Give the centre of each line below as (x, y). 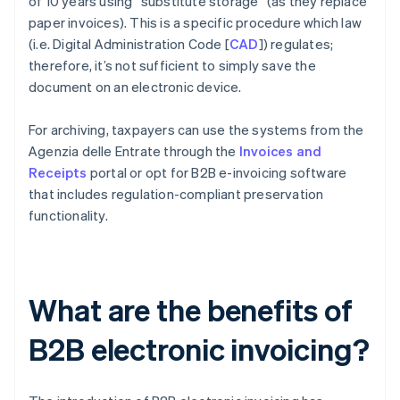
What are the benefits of (191, 309)
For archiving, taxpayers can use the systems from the (196, 129)
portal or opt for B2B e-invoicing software (217, 172)
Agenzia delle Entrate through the (134, 150)
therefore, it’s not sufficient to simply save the (172, 65)
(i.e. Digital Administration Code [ (129, 43)
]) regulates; (296, 43)
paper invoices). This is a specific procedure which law (196, 22)
